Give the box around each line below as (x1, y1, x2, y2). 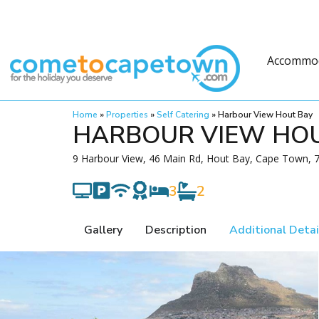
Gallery (84, 222, 122, 238)
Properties (106, 109, 148, 120)
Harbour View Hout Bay (218, 109, 313, 120)
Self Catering (157, 109, 209, 120)
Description (145, 222, 206, 238)
